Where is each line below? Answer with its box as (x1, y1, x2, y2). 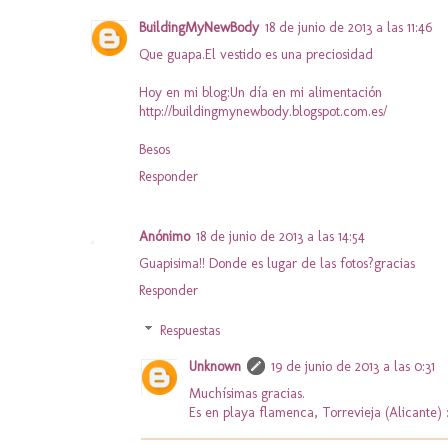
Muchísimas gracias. (189, 384, 305, 402)
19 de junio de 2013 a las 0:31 (271, 357, 435, 375)
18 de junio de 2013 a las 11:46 (265, 18, 432, 36)
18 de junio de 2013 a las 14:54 (196, 228, 365, 246)
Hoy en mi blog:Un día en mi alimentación (139, 83, 382, 101)
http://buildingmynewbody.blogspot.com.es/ (139, 102, 387, 120)
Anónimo (139, 228, 190, 246)
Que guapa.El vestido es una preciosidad (139, 45, 373, 63)
